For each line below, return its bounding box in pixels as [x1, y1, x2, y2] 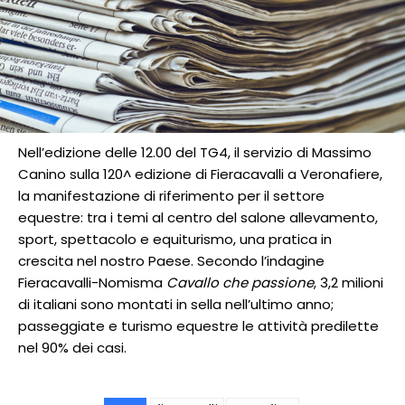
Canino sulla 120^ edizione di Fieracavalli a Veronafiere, [18, 165, 382, 184]
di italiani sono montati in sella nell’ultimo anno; [18, 295, 334, 315]
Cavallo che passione [166, 273, 314, 293]
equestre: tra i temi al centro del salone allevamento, [18, 208, 378, 228]
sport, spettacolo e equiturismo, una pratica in [18, 230, 332, 250]
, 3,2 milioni [314, 273, 383, 293]
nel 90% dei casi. [18, 338, 127, 358]
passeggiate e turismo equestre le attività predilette [18, 316, 379, 336]
